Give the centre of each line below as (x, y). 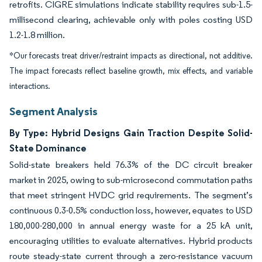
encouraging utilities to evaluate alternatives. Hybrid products (131, 241)
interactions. (30, 86)
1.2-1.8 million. (37, 35)
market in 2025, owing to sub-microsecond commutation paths (131, 180)
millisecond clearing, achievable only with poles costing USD (131, 20)
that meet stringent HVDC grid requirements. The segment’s (131, 195)
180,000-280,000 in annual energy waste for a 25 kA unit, (131, 225)
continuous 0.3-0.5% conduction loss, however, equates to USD (131, 210)
